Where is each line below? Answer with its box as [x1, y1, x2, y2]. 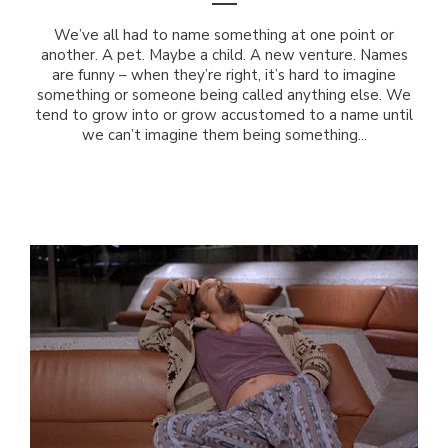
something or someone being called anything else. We [37, 85, 411, 106]
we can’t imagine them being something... [81, 125, 367, 146]
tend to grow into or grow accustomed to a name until [35, 105, 413, 126]
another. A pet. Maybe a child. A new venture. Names [40, 45, 408, 66]
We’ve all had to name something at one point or [54, 25, 394, 46]
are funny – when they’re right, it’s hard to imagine [52, 65, 396, 86]
